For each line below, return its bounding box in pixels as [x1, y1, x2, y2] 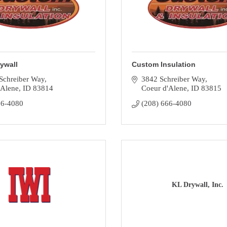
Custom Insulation [132, 60, 196, 68]
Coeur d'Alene [141, 84, 187, 92]
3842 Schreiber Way [141, 75, 205, 83]
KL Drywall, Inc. [172, 181, 223, 188]
